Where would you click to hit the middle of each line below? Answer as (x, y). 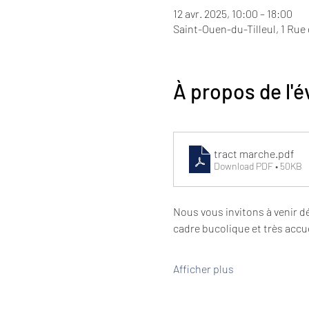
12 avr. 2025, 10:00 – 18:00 (232, 14)
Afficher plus (203, 269)
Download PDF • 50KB (258, 166)
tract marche (244, 153)
